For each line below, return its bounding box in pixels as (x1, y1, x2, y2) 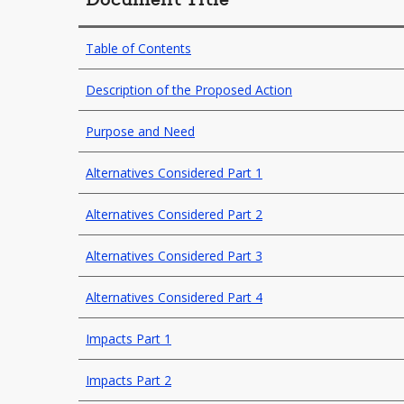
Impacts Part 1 (86, 330, 171, 347)
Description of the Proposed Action (86, 81, 292, 98)
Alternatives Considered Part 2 (86, 206, 262, 223)
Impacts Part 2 (86, 372, 171, 389)
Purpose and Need (86, 123, 195, 140)
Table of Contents (86, 40, 191, 57)
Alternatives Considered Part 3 (86, 247, 262, 264)
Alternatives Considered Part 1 (86, 164, 262, 181)
